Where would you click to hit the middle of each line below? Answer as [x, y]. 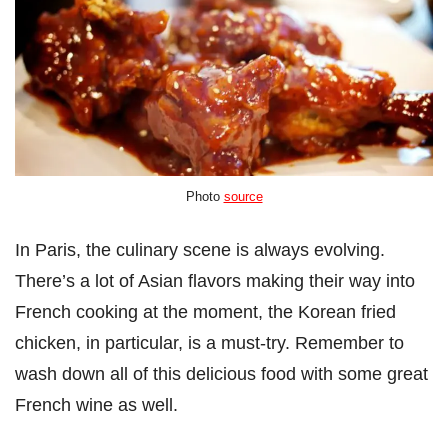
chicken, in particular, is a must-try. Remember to [209, 343]
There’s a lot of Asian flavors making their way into [215, 281]
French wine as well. [96, 405]
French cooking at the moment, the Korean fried [205, 312]
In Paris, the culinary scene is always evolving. [200, 250]
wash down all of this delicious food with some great [221, 374]
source [243, 197]
